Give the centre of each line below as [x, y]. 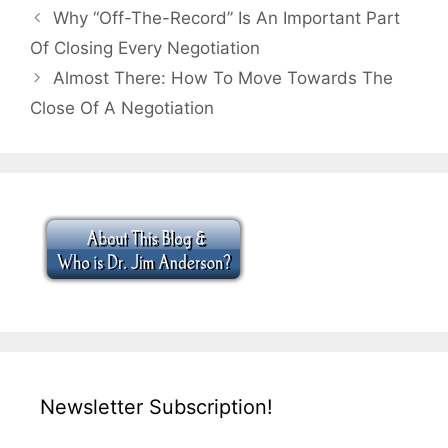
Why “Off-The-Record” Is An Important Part [227, 18]
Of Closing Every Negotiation [145, 48]
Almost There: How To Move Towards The [223, 78]
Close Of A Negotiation [122, 108]
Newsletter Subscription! [156, 407]
